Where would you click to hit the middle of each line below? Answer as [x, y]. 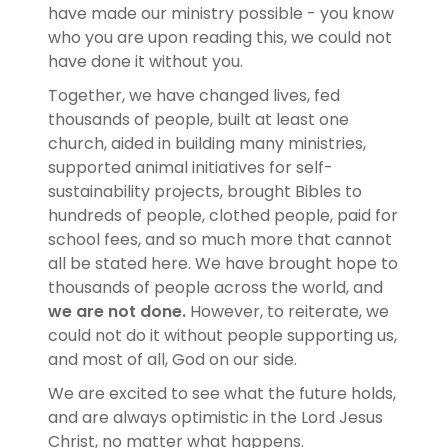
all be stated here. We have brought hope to [223, 263]
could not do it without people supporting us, [222, 335]
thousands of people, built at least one [198, 119]
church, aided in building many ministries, [207, 143]
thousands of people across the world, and [215, 287]
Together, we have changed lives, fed [194, 95]
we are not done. [117, 311]
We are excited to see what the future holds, [222, 393]
